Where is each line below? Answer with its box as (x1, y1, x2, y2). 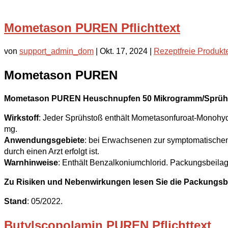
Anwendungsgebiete (4, 135, 84, 145)
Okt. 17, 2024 (100, 46, 148, 55)
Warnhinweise (4, 158, 58, 167)
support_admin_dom (19, 46, 94, 55)
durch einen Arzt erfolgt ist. (4, 147, 99, 156)
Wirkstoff (4, 113, 39, 122)
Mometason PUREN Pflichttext (4, 20, 180, 35)
